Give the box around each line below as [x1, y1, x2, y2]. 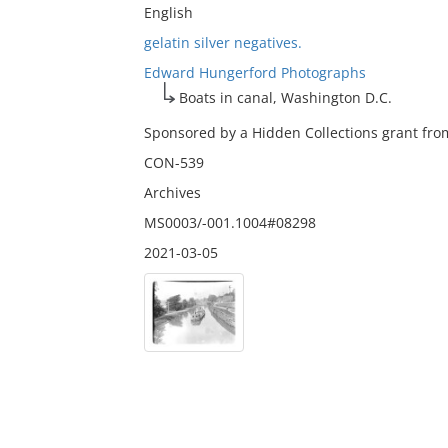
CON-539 [143, 153, 204, 172]
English [143, 3, 193, 22]
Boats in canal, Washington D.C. [178, 88, 392, 107]
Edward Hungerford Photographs [143, 63, 366, 82]
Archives [143, 183, 201, 202]
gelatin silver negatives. [143, 33, 302, 52]
